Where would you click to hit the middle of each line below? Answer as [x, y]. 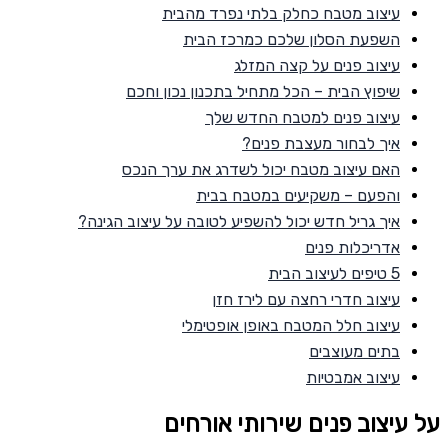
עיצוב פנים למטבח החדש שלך [302, 117]
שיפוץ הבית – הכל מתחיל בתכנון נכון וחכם [263, 91]
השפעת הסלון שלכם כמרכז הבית [291, 39]
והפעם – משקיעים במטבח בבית [298, 195]
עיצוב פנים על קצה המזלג [317, 65]
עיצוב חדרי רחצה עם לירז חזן [306, 299]
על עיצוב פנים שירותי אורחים [302, 423]
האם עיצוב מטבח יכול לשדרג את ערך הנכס [261, 169]
